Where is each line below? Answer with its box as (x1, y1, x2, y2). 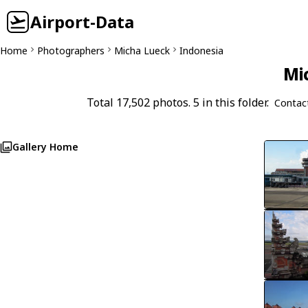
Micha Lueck (114, 44, 170, 57)
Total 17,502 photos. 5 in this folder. (86, 95, 269, 110)
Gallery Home (12, 140, 78, 153)
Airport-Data (30, 10, 134, 33)
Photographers (37, 44, 104, 57)
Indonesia (179, 44, 223, 57)
